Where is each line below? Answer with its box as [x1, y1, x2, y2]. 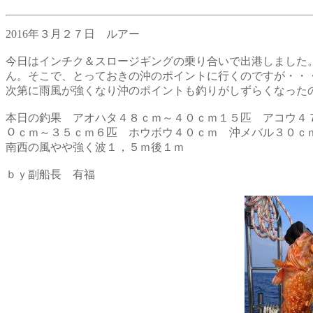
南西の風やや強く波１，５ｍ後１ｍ [6, 141, 184, 153]
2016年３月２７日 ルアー [6, 28, 140, 40]
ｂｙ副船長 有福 [6, 168, 95, 180]
